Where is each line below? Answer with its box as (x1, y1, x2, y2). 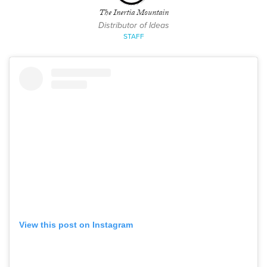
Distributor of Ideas (98, 20, 169, 30)
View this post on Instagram (19, 219, 133, 229)
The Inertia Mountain (98, 7, 169, 21)
